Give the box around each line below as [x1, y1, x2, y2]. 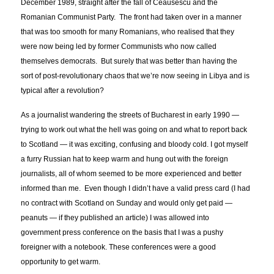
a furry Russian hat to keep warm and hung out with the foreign [21, 155, 229, 164]
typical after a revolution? [21, 86, 105, 95]
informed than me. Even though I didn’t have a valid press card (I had [21, 184, 251, 193]
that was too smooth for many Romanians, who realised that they [21, 28, 235, 37]
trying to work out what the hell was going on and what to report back [21, 125, 248, 135]
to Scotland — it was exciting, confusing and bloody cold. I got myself [21, 140, 248, 149]
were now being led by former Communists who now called [21, 42, 217, 51]
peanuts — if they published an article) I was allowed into [21, 213, 210, 223]
